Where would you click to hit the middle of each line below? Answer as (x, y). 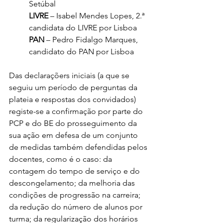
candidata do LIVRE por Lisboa (83, 28)
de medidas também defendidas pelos (79, 147)
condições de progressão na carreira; (76, 195)
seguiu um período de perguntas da (74, 88)
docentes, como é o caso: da (61, 159)
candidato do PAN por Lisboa (81, 52)
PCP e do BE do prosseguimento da (74, 123)
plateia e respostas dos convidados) (73, 100)
